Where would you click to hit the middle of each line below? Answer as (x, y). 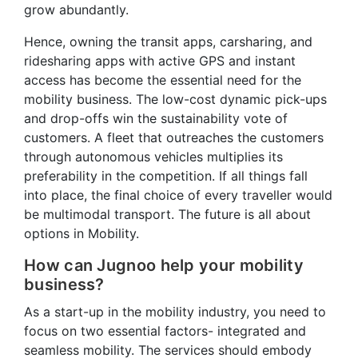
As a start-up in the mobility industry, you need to (175, 311)
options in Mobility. (84, 233)
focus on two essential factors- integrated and (165, 330)
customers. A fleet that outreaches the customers (174, 137)
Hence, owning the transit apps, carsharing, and (168, 41)
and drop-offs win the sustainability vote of (156, 118)
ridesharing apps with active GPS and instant (160, 60)
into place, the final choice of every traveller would (178, 195)
